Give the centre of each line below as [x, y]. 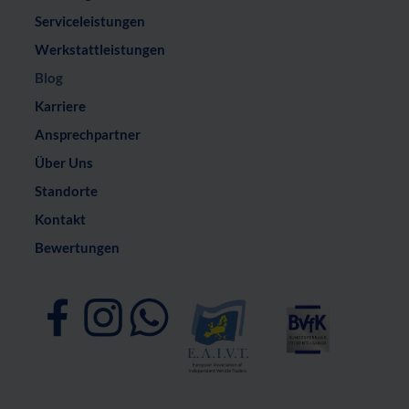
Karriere [60, 105]
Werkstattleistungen [100, 49]
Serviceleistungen [89, 21]
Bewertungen [77, 247]
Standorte [66, 190]
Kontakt [60, 219]
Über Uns [63, 162]
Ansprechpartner [87, 134]
